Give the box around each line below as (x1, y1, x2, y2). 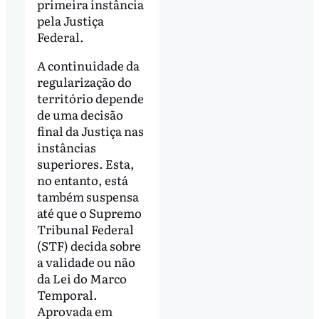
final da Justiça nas (36, 122, 144, 140)
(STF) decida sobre (36, 236, 141, 255)
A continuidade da (36, 56, 140, 75)
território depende (36, 89, 144, 108)
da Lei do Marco (36, 269, 127, 288)
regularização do (36, 73, 132, 91)
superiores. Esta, (36, 155, 135, 173)
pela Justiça (36, 11, 104, 30)
